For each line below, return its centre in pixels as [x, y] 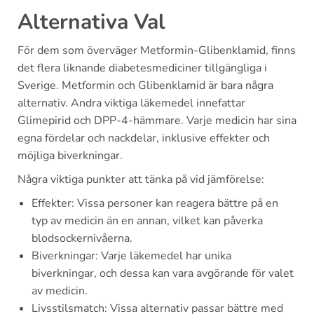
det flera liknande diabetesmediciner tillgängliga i [142, 68]
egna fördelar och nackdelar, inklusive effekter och [144, 138]
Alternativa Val [91, 22]
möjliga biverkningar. [70, 156]
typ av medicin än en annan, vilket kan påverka [147, 221]
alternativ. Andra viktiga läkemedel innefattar [131, 103]
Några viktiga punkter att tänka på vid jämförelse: [141, 180]
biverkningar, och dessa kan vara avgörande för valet [163, 274]
